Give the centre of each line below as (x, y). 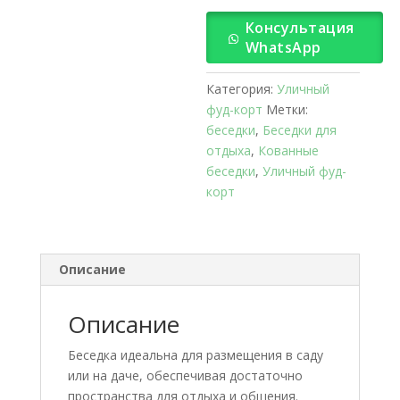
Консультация (300, 28)
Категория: (242, 89)
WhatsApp (283, 47)
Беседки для (300, 130)
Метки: (287, 109)
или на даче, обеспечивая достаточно (185, 375)
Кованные (289, 150)
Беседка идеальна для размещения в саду (195, 355)
